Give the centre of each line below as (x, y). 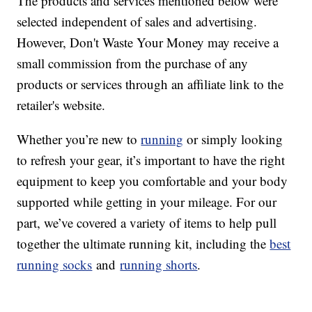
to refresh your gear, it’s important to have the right (151, 160)
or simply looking (233, 139)
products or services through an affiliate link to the (150, 84)
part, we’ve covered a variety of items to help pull (147, 223)
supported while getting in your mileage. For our (147, 202)
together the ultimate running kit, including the (143, 244)
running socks (55, 265)
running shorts (159, 265)
